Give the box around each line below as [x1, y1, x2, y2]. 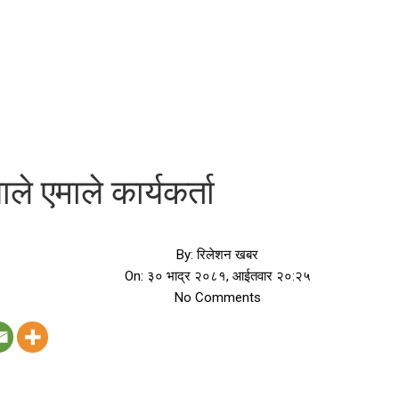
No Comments [174, 289, 261, 305]
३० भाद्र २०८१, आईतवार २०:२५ [142, 268, 311, 284]
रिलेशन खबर [193, 247, 258, 263]
